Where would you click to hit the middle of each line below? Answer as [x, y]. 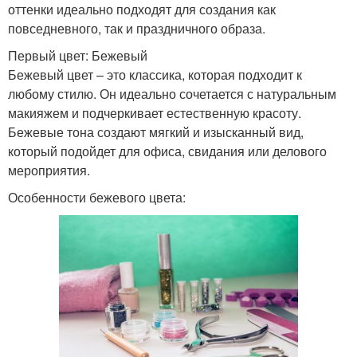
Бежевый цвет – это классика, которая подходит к [155, 75]
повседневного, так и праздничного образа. [137, 29]
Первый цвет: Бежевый [78, 56]
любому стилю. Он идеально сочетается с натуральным [172, 94]
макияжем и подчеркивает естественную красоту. [155, 113]
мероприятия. [49, 171]
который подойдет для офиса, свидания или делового [167, 151]
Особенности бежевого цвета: [97, 198]
